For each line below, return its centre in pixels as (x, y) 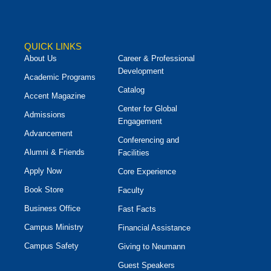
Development (141, 71)
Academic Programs (60, 77)
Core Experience (147, 172)
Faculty (131, 191)
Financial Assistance (154, 228)
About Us (41, 59)
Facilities (133, 153)
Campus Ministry (54, 227)
